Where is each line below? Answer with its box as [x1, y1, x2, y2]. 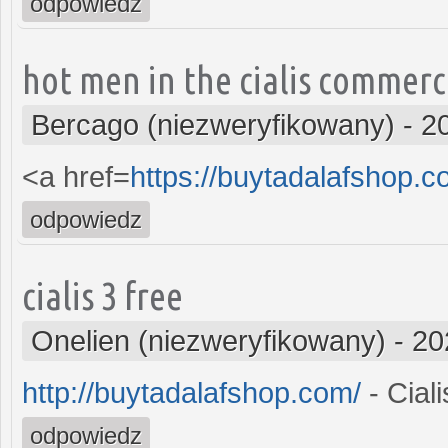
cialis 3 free [22, 273, 183, 317]
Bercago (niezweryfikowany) [31, 108, 395, 141]
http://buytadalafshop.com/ [22, 376, 361, 409]
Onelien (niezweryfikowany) [31, 324, 386, 357]
